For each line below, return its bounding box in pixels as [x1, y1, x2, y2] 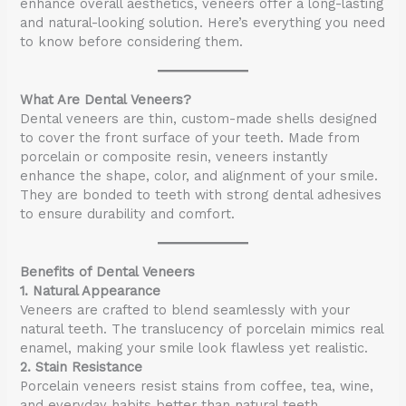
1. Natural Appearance [20, 282, 161, 299]
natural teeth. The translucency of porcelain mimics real [20, 320, 384, 337]
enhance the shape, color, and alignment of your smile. [20, 167, 379, 184]
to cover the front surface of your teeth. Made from [20, 129, 361, 146]
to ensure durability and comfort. [20, 205, 236, 222]
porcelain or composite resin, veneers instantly [20, 148, 329, 165]
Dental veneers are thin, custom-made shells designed [20, 110, 378, 127]
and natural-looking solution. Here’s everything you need [20, 14, 386, 31]
